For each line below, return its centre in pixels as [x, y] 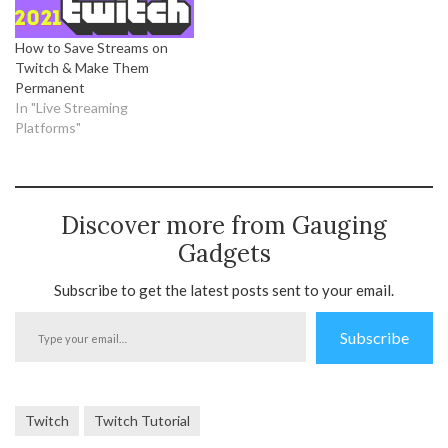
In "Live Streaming [71, 107]
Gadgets [224, 253]
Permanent [50, 87]
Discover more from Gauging [224, 225]
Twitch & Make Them [82, 67]
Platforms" [48, 127]
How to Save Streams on [91, 47]
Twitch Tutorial [142, 420]
